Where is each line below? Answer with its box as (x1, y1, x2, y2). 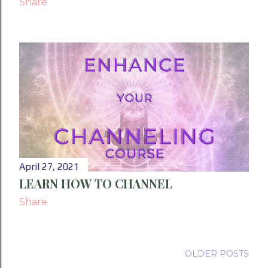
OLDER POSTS (185, 248, 249, 260)
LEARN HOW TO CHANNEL (19, 175, 172, 192)
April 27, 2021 (19, 161, 79, 173)
